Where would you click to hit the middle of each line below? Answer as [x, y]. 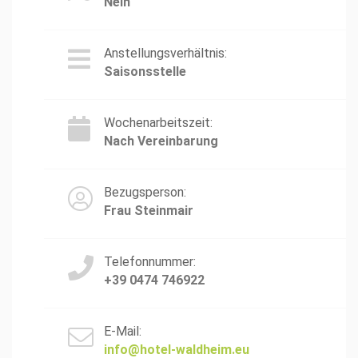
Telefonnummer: [150, 262]
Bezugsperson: [145, 192]
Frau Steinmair [149, 211]
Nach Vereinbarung [161, 141]
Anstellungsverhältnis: [165, 53]
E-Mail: [123, 331]
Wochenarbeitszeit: [158, 123]
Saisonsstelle [145, 72]
